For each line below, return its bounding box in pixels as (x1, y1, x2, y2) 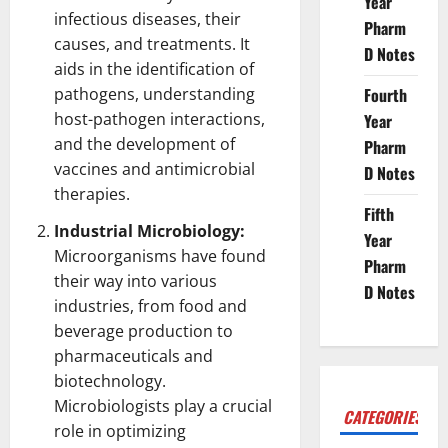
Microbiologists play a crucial (54, 394, 272, 417)
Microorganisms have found (54, 244, 266, 267)
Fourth (363, 83, 407, 107)
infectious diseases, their (54, 7, 241, 30)
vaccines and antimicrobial (54, 157, 255, 180)
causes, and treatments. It (54, 32, 250, 55)
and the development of (54, 132, 235, 155)
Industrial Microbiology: (54, 219, 245, 242)
